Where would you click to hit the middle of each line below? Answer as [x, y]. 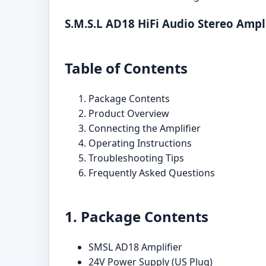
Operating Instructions [140, 143]
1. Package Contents [137, 216]
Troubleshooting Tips [136, 158]
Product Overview [129, 113]
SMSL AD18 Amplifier [135, 247]
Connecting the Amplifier [145, 128]
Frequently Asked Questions [152, 172]
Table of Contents [126, 68]
